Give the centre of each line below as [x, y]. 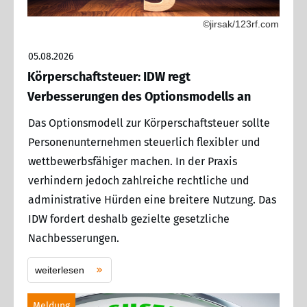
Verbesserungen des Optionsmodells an [139, 96]
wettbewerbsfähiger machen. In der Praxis [133, 161]
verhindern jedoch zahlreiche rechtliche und [139, 180]
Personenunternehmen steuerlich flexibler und [144, 142]
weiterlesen [60, 270]
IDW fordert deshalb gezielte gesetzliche [129, 219]
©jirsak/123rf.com [241, 24]
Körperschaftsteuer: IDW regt [109, 76]
